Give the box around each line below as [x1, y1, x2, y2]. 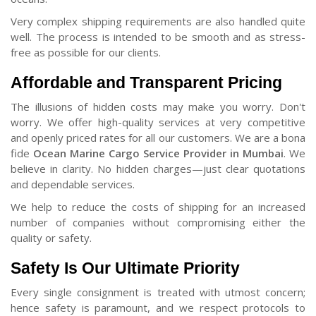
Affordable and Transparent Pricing [11, 73, 282, 92]
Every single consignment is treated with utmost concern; [11, 284, 305, 299]
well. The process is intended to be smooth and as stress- [11, 29, 305, 44]
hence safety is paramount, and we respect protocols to [11, 300, 305, 315]
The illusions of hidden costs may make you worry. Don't [11, 99, 305, 114]
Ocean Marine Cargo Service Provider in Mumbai [33, 145, 284, 160]
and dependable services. [11, 176, 135, 191]
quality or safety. [11, 230, 92, 245]
